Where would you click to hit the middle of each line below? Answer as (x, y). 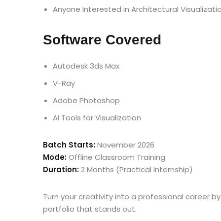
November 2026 (125, 145)
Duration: (61, 169)
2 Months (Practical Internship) (136, 169)
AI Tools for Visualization (97, 118)
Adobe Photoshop (86, 100)
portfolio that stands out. (90, 209)
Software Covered (102, 40)
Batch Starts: (69, 145)
